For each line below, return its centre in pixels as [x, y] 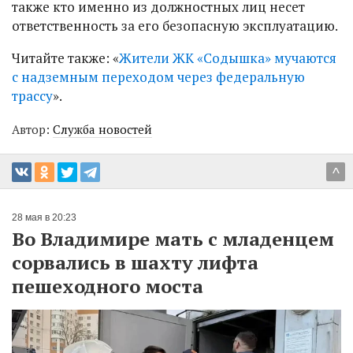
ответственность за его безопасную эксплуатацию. [175, 25]
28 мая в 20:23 [44, 217]
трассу [32, 95]
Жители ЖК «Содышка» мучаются [228, 58]
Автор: [32, 129]
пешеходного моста [108, 286]
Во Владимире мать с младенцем [173, 238]
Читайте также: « [65, 58]
